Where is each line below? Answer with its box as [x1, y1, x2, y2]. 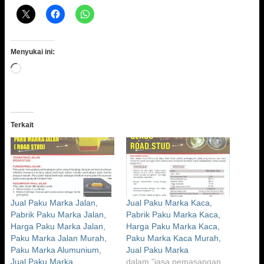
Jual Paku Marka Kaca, [126, 197, 212, 207]
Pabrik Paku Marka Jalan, [11, 209, 106, 219]
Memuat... [21, 64, 58, 73]
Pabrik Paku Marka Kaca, [126, 209, 220, 219]
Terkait [11, 121, 34, 129]
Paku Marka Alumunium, [11, 245, 101, 255]
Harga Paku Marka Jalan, [11, 221, 105, 231]
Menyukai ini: [11, 48, 55, 56]
